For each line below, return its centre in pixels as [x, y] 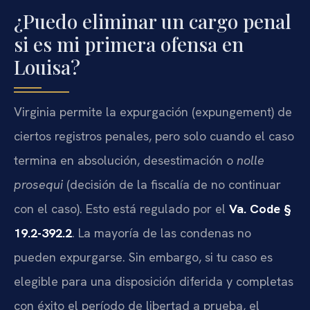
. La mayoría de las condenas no [162, 233]
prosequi [38, 185]
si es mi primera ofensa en [129, 44]
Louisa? [47, 67]
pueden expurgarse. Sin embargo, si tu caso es [143, 257]
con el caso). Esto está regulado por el [121, 209]
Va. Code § [260, 209]
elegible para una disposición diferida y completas [154, 282]
